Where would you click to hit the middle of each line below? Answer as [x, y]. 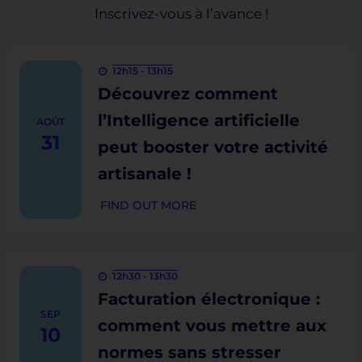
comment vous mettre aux [212, 326]
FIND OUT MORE [148, 205]
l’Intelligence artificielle [198, 120]
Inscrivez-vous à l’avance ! [181, 14]
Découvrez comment [187, 94]
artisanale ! [144, 174]
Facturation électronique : [208, 299]
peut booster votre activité [213, 147]
